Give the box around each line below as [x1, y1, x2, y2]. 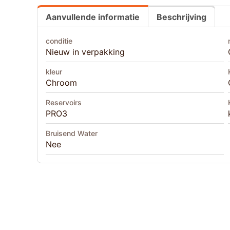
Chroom [46, 78, 77, 88]
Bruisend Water [46, 129, 98, 138]
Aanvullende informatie [46, 12, 140, 23]
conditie [46, 36, 72, 46]
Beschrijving [157, 12, 206, 23]
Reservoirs [46, 98, 82, 107]
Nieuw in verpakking [46, 47, 125, 57]
